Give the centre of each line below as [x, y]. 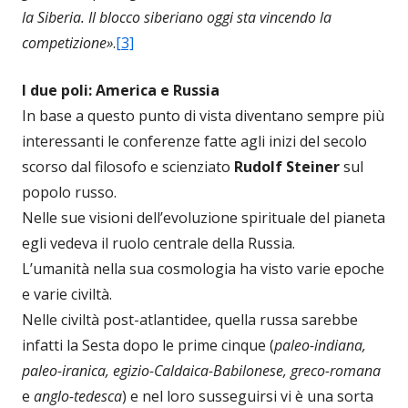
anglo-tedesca [76, 396]
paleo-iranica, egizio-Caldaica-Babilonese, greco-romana [201, 371]
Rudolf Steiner [287, 167]
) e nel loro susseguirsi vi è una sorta [248, 396]
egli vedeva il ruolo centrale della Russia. [158, 243]
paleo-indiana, [320, 345]
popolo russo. [69, 192]
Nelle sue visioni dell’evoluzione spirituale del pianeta [204, 218]
